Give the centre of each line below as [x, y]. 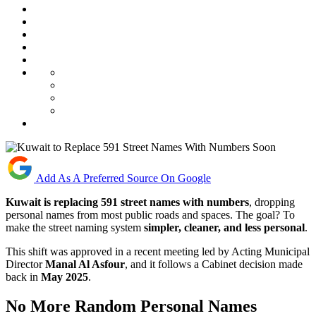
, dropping [272, 202]
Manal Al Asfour [85, 264]
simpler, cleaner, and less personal [224, 227]
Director [25, 264]
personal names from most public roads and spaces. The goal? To [150, 214]
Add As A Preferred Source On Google [123, 178]
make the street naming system [75, 227]
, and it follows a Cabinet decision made [214, 264]
